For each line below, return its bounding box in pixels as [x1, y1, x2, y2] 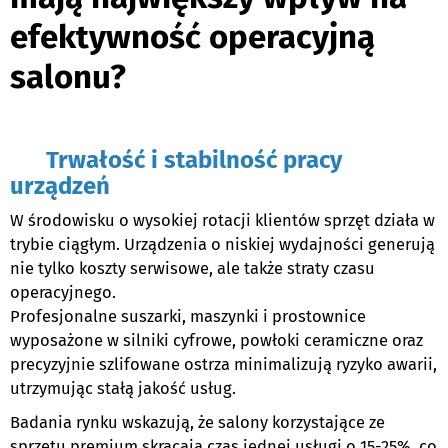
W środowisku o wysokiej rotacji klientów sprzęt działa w [10, 211, 435, 231]
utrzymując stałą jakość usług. [10, 379, 236, 399]
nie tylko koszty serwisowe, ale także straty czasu [10, 259, 375, 279]
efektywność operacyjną [10, 17, 375, 58]
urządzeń [10, 172, 110, 201]
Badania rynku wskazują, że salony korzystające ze [10, 413, 385, 433]
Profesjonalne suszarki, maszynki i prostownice [10, 307, 366, 327]
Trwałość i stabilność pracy [10, 146, 342, 175]
